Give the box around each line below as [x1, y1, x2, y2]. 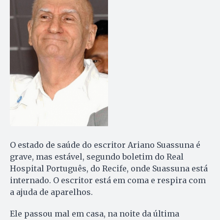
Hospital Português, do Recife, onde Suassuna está [10, 164, 208, 174]
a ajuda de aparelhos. [10, 187, 93, 197]
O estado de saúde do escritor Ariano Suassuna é [10, 140, 200, 150]
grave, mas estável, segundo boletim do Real [10, 152, 184, 162]
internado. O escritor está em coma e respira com [10, 175, 206, 186]
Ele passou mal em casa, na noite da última [10, 209, 179, 219]
